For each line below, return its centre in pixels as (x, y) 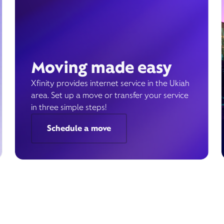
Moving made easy (101, 67)
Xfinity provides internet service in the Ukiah (110, 83)
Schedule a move (79, 128)
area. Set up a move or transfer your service (109, 95)
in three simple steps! (68, 107)
